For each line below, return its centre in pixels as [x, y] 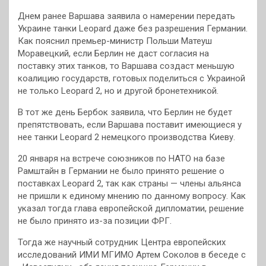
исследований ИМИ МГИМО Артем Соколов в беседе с [132, 255]
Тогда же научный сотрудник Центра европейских [122, 243]
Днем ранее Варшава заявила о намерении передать [126, 16]
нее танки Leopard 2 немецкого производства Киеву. [126, 137]
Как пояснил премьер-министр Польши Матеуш [115, 41]
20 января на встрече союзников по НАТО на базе [121, 159]
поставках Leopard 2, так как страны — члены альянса [129, 184]
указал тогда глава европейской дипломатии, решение [131, 209]
